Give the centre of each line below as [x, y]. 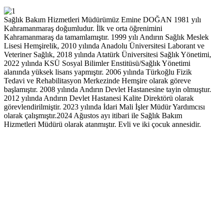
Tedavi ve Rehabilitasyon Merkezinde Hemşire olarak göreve [97, 81]
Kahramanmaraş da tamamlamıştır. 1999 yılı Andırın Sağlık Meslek [106, 37]
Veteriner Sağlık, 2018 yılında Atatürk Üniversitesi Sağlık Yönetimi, [108, 55]
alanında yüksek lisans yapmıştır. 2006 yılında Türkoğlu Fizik [98, 72]
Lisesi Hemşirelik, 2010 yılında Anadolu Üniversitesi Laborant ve [104, 46]
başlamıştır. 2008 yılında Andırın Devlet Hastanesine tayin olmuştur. [108, 90]
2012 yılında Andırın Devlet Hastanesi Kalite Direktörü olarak [99, 98]
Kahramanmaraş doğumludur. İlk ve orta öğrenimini [83, 29]
